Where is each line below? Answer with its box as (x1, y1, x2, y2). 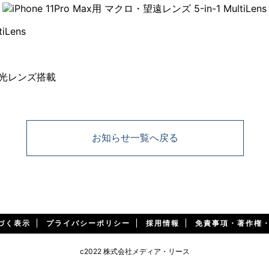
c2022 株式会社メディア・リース (79, 247, 190, 256)
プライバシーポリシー (46, 219, 130, 228)
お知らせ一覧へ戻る (92, 131, 178, 144)
